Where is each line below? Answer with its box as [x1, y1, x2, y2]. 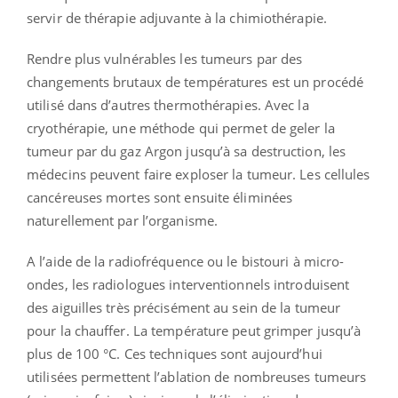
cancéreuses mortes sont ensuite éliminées [27, 188, 293, 207]
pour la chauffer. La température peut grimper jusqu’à [27, 322, 362, 340]
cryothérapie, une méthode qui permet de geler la [27, 119, 335, 138]
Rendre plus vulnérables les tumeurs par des [27, 50, 303, 68]
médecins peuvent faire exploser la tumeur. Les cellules [27, 165, 370, 184]
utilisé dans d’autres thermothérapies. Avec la [27, 96, 309, 115]
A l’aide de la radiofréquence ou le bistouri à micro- [27, 252, 345, 271]
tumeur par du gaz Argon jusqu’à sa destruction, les [27, 142, 346, 161]
